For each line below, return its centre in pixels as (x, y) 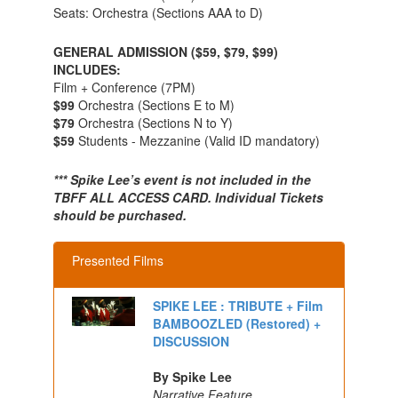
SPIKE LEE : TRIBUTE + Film (238, 305)
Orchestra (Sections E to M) (154, 104)
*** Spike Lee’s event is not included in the (182, 179)
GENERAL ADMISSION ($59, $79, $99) (165, 51)
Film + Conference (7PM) (127, 87)
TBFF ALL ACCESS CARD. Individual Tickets (188, 197)
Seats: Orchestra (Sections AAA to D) (158, 12)
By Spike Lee (193, 376)
